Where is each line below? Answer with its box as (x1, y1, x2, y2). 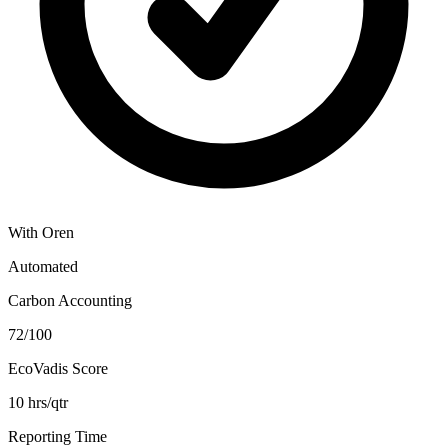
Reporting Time (8, 428, 107, 446)
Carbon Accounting (8, 292, 132, 310)
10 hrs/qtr (8, 394, 68, 412)
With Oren (8, 224, 74, 242)
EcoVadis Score (8, 360, 108, 378)
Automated (8, 258, 78, 276)
